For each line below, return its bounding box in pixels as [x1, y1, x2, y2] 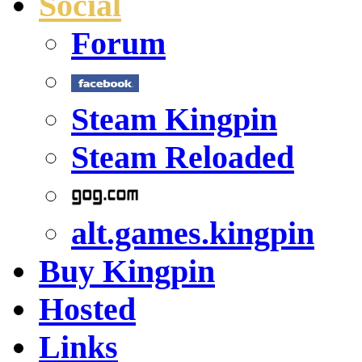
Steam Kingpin [71, 101, 277, 138]
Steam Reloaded [71, 139, 294, 176]
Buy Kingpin [39, 253, 215, 290]
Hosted [39, 291, 136, 328]
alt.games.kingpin [71, 215, 314, 252]
